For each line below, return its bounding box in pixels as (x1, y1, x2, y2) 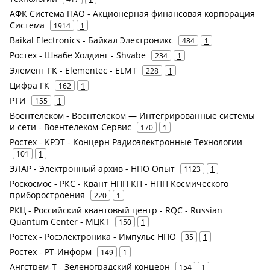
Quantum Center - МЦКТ (10, 215, 110, 227)
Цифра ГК (10, 79, 49, 91)
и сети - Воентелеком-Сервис (10, 121, 131, 133)
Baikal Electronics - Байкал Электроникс (10, 34, 173, 46)
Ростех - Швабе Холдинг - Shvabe (10, 49, 146, 61)
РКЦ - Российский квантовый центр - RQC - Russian (10, 204, 222, 216)
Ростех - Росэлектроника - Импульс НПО (10, 230, 176, 242)
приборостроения (10, 189, 85, 201)
